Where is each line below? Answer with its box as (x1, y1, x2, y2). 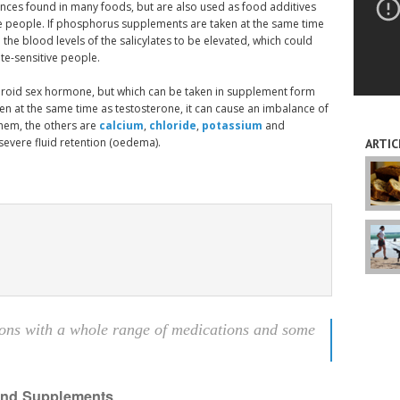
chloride (148, 117, 196, 133)
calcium (98, 117, 144, 133)
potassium (201, 117, 262, 133)
